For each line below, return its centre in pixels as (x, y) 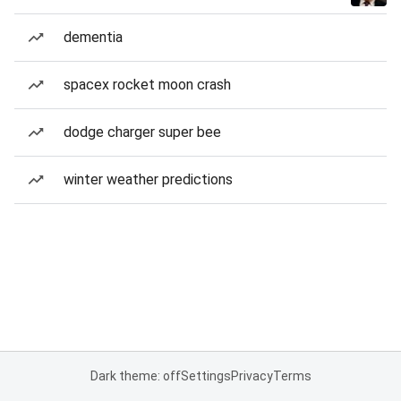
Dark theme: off (135, 376)
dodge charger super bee (142, 132)
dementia (93, 37)
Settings (205, 376)
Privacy (252, 376)
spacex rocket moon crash (147, 85)
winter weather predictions (148, 179)
